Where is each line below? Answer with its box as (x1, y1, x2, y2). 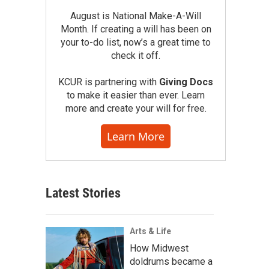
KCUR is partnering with (58, 76, 159, 88)
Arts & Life (130, 226, 171, 236)
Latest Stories (46, 186, 121, 201)
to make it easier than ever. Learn (67, 89, 205, 101)
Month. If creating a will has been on (60, 23, 211, 35)
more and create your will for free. (65, 103, 207, 114)
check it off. (111, 50, 160, 61)
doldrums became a (130, 256, 213, 267)
